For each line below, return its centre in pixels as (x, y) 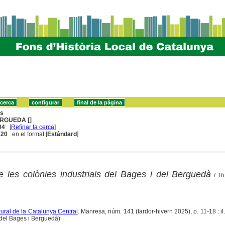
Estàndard (62, 134)
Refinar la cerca (33, 127)
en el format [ (28, 134)
